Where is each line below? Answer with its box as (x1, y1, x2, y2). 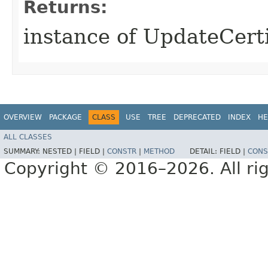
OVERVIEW (4, 112, 42, 121)
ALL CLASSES (4, 133, 52, 142)
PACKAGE (49, 112, 82, 121)
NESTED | (42, 147, 79, 156)
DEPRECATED (173, 112, 221, 121)
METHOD (144, 147, 175, 156)
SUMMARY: (4, 147, 42, 156)
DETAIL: (190, 147, 220, 156)
